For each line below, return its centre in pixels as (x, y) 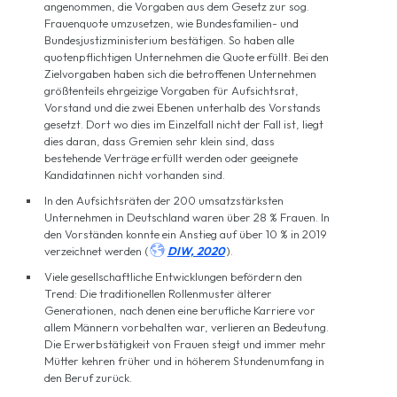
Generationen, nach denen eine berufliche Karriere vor (180, 310)
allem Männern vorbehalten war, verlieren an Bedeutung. (187, 327)
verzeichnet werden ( (96, 250)
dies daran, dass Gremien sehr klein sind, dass (160, 140)
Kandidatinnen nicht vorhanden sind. (135, 174)
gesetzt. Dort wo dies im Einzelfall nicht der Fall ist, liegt (184, 124)
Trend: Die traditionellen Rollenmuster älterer (158, 293)
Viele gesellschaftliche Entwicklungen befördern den (173, 276)
